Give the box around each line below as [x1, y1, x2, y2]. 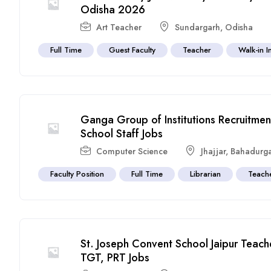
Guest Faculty [109, 44, 156, 56]
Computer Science [96, 145, 168, 157]
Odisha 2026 [80, 1, 146, 18]
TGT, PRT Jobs [80, 249, 150, 266]
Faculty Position [50, 168, 105, 180]
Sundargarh [175, 21, 221, 33]
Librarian [190, 168, 221, 180]
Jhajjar [201, 145, 226, 157]
